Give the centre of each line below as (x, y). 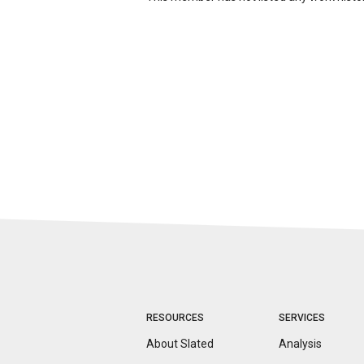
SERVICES (302, 318)
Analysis (300, 344)
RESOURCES (175, 318)
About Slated (180, 344)
